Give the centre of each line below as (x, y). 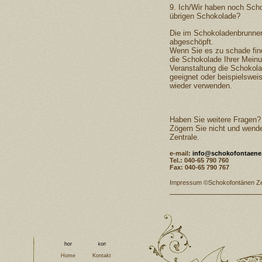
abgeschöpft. (192, 42)
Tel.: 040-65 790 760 (199, 160)
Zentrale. (185, 137)
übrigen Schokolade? (205, 16)
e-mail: (181, 153)
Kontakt (102, 256)
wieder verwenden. (201, 86)
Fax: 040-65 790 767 (199, 167)
